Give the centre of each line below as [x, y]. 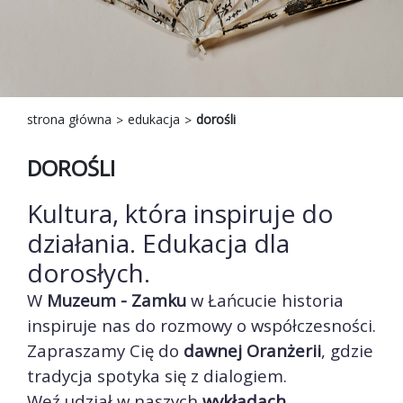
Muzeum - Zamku [116, 300]
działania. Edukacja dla [158, 243]
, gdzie [347, 351]
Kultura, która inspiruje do [180, 214]
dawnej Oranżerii [252, 351]
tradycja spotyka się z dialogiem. [157, 376]
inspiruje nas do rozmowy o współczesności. [201, 326]
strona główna [69, 120]
